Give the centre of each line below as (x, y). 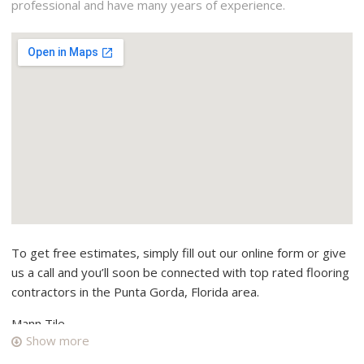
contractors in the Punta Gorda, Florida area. (136, 292)
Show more (57, 340)
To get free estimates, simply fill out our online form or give (179, 253)
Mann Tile (39, 324)
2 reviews (171, 344)
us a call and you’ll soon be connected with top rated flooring (181, 273)
